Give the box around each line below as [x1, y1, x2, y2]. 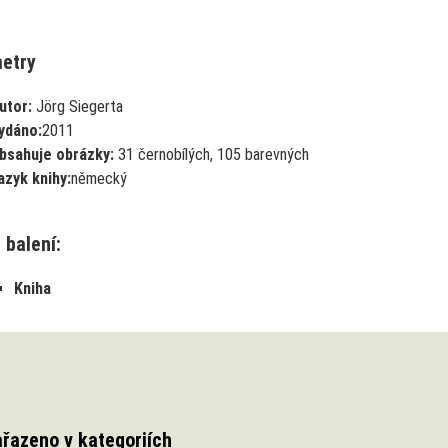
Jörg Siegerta [31, 96, 123, 116]
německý [70, 168, 127, 188]
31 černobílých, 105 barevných [113, 144, 309, 164]
